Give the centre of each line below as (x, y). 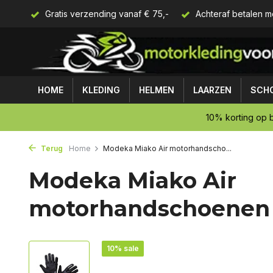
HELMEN (157, 90)
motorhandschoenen (149, 208)
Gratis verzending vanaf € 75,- (106, 14)
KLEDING (101, 90)
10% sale (123, 248)
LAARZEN (212, 90)
